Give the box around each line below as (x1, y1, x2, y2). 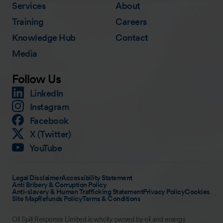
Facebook (29, 115, 69, 126)
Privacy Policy (143, 187, 185, 196)
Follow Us (12, 71, 61, 86)
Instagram (29, 102, 69, 112)
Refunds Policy (38, 194, 82, 203)
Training (12, 16, 43, 27)
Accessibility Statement (61, 173, 132, 182)
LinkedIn (29, 88, 63, 99)
